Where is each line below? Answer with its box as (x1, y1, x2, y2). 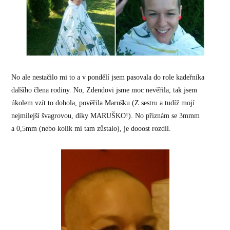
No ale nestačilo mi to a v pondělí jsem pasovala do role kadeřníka (11, 73, 205, 82)
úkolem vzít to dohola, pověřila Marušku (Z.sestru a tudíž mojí (11, 99, 195, 107)
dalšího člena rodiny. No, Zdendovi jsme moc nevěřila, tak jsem (11, 86, 198, 94)
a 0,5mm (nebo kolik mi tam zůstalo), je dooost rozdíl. (11, 125, 171, 133)
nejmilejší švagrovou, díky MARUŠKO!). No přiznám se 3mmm (11, 112, 200, 120)
